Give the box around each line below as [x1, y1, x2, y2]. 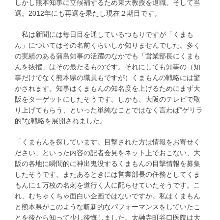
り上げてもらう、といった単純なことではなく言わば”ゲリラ [15, 106, 203, 114]
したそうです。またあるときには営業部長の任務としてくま [15, 170, 200, 179]
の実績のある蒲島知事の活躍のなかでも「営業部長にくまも [15, 52, 200, 60]
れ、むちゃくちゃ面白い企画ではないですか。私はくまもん [15, 192, 200, 200]
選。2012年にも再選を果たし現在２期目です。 [15, 9, 161, 18]
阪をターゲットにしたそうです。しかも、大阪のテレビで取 [15, 95, 200, 104]
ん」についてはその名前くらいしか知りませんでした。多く [15, 41, 200, 50]
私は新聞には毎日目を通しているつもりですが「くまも [15, 30, 193, 39]
